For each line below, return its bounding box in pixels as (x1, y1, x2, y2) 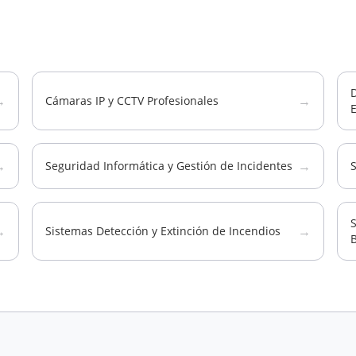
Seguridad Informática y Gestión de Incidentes (45, 158, 292, 173)
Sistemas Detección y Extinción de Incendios (45, 223, 281, 238)
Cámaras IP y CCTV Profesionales (45, 93, 219, 108)
